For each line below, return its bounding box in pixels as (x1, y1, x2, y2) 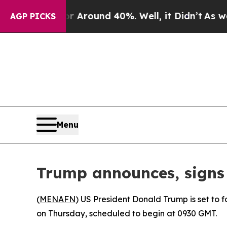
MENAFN (40, 194, 75, 205)
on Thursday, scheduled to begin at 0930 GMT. (36, 208, 217, 219)
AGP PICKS (10, 11, 56, 21)
